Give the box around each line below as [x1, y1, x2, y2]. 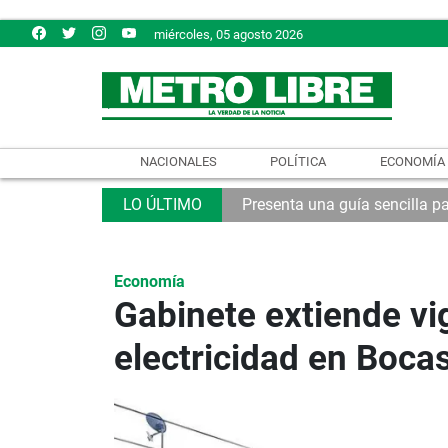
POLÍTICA [270, 153, 327, 169]
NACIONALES [139, 153, 217, 169]
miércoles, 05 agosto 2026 [154, 26, 303, 42]
